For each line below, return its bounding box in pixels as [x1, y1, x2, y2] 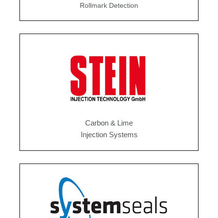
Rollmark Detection [80, 1, 138, 10]
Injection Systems [80, 130, 138, 139]
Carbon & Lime [85, 119, 133, 127]
